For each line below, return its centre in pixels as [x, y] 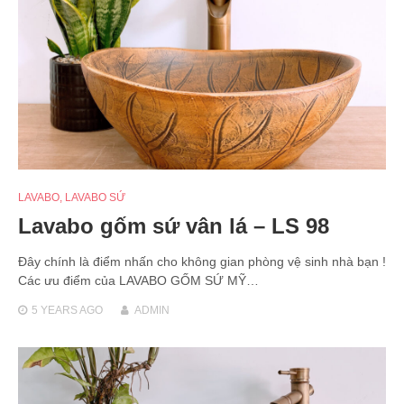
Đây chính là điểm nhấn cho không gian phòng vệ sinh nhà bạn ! [202, 261]
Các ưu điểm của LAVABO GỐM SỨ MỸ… [138, 280]
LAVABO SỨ [95, 197]
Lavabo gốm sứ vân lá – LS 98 [174, 225]
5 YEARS [55, 310]
